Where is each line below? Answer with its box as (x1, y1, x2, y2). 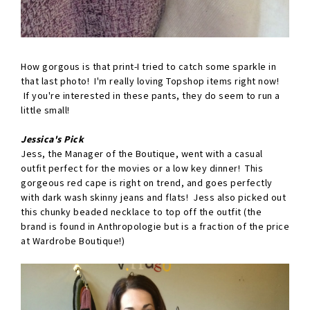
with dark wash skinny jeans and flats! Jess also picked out (21, 191, 286, 204)
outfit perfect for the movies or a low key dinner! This (21, 162, 263, 175)
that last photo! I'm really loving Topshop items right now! (21, 75, 279, 88)
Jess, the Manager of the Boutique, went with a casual (21, 147, 263, 161)
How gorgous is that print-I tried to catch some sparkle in (21, 60, 276, 73)
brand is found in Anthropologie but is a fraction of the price (21, 220, 289, 233)
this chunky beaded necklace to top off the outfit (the (21, 206, 262, 219)
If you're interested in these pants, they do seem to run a (21, 89, 280, 102)
